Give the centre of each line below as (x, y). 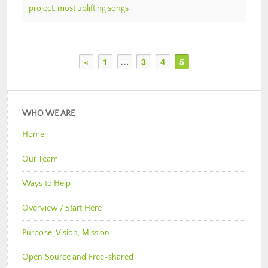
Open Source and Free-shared (78, 257)
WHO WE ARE (48, 113)
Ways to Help (47, 183)
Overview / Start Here (62, 208)
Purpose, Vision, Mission (66, 232)
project (41, 8)
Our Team (40, 159)
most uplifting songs (93, 8)
